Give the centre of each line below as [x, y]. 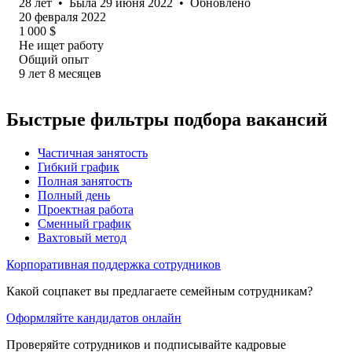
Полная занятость [85, 181]
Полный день [74, 195]
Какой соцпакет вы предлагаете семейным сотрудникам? [159, 291]
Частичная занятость [93, 152]
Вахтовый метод [82, 237]
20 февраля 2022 [62, 16]
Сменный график [84, 223]
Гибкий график [79, 167]
